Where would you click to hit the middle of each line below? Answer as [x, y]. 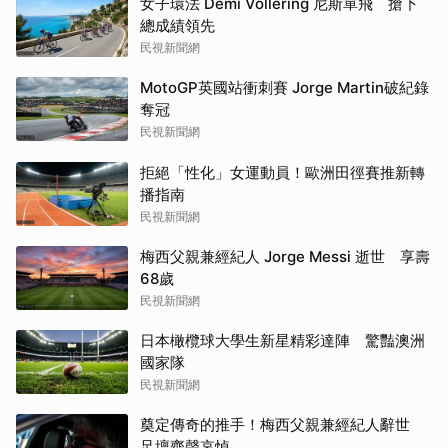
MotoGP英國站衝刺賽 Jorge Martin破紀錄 [284, 87]
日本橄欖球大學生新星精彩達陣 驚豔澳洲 [282, 340]
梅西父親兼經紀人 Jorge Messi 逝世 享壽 [285, 256]
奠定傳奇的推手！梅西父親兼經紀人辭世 [282, 424]
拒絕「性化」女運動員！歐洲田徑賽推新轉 [282, 172]
